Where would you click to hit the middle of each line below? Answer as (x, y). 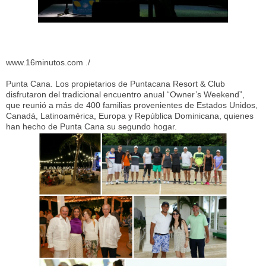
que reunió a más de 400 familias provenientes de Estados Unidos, (132, 105)
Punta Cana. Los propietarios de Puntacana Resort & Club (115, 84)
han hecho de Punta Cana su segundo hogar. (91, 127)
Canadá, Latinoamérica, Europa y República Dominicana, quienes (130, 116)
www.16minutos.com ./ (48, 63)
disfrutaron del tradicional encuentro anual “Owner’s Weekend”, (125, 95)
